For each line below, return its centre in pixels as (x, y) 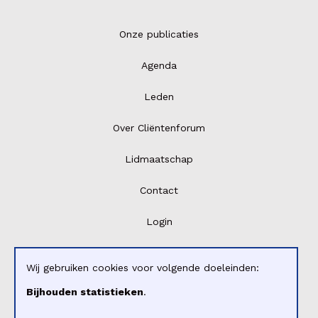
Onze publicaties (159, 34)
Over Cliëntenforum (159, 128)
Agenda (159, 66)
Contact (159, 191)
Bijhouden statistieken (85, 292)
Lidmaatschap (159, 159)
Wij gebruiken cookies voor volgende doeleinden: (143, 268)
